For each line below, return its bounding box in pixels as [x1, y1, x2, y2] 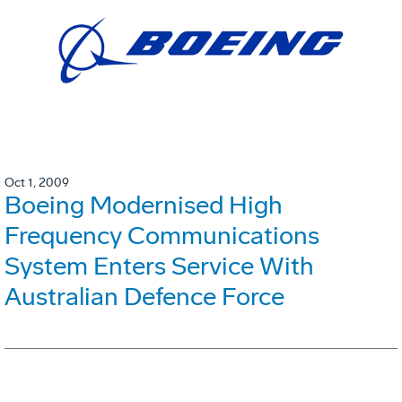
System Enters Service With [4, 251, 314, 282]
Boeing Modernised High [4, 190, 283, 221]
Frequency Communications [4, 221, 319, 251]
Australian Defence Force [4, 282, 284, 312]
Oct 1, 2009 [4, 175, 69, 191]
